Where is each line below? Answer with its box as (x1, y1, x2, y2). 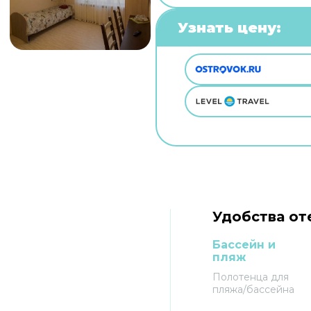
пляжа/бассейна (212, 283, 294, 296)
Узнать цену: (178, 19, 281, 36)
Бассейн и (212, 238, 276, 251)
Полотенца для (212, 271, 289, 283)
